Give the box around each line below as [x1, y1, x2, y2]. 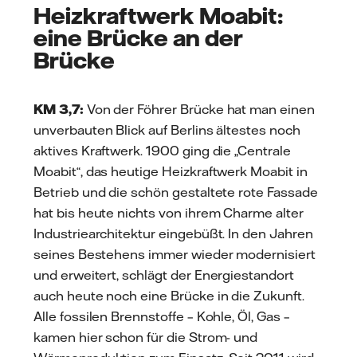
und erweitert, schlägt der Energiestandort [33, 267, 294, 284]
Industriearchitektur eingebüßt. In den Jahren [33, 226, 313, 242]
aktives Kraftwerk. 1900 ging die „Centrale [33, 143, 291, 159]
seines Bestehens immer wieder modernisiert [33, 246, 316, 263]
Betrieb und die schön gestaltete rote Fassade [33, 184, 318, 201]
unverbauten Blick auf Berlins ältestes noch [33, 122, 300, 139]
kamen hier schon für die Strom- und [33, 329, 258, 346]
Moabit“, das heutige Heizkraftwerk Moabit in [33, 163, 308, 180]
